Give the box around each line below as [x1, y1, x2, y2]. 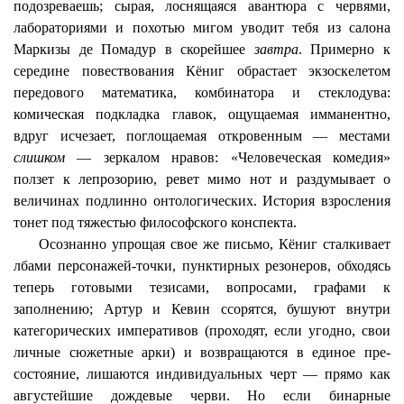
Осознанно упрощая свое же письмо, [39, 236, 280, 252]
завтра [253, 41, 298, 57]
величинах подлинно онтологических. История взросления [14, 193, 390, 208]
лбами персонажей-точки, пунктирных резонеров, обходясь [14, 258, 390, 273]
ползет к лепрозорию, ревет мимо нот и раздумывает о [14, 171, 390, 187]
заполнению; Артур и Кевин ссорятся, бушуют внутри [14, 301, 390, 317]
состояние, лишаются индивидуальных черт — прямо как [14, 366, 390, 381]
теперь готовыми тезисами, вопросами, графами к [14, 280, 390, 295]
